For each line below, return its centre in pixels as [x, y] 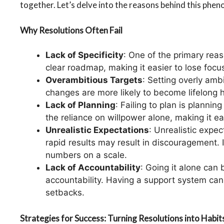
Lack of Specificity [84, 55]
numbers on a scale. [86, 155]
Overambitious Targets [94, 80]
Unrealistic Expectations [97, 130]
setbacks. [65, 193]
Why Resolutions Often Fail [71, 30]
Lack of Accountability [93, 168]
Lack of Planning [80, 105]
